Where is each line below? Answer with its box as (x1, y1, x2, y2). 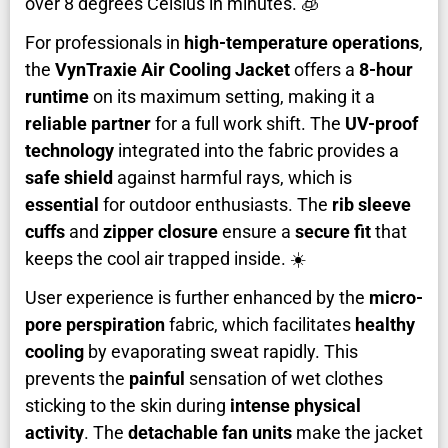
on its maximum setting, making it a (89, 86, 375, 108)
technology (25, 140, 114, 162)
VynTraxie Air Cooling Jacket (55, 59, 290, 81)
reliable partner (25, 113, 151, 135)
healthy (355, 314, 415, 336)
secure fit (295, 221, 371, 243)
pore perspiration (25, 314, 165, 336)
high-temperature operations (184, 32, 419, 54)
